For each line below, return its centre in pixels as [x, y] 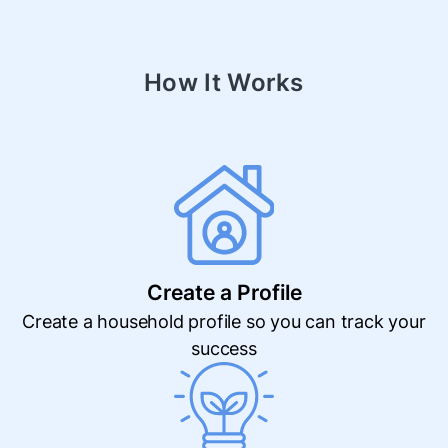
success [224, 348]
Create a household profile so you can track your [224, 321]
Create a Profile [224, 292]
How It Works [224, 82]
